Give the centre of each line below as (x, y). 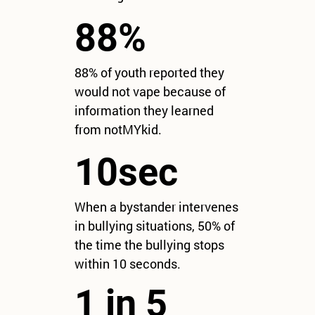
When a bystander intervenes (156, 207)
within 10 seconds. (127, 264)
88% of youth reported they (149, 73)
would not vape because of (150, 92)
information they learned (144, 111)
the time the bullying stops (149, 245)
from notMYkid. (118, 130)
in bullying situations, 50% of (154, 226)
